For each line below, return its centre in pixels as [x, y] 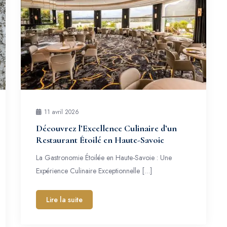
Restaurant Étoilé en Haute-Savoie [100, 140]
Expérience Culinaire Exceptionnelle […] [94, 171]
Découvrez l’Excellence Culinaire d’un [106, 128]
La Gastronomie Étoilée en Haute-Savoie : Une [104, 158]
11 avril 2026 [61, 112]
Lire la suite [64, 200]
